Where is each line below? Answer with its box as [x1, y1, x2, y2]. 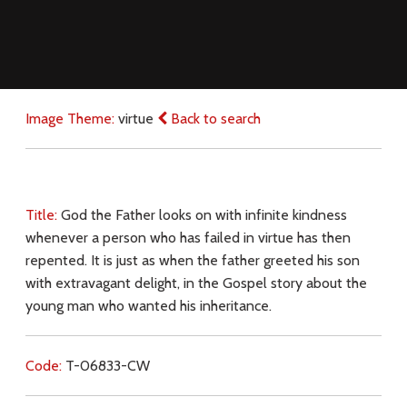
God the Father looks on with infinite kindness [60, 205, 347, 223]
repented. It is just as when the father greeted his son [25, 251, 360, 269]
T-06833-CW [65, 356, 150, 374]
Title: [25, 205, 61, 223]
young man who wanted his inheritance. [25, 296, 272, 314]
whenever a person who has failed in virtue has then [25, 228, 351, 246]
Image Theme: [25, 109, 118, 127]
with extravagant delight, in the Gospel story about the [25, 273, 367, 292]
